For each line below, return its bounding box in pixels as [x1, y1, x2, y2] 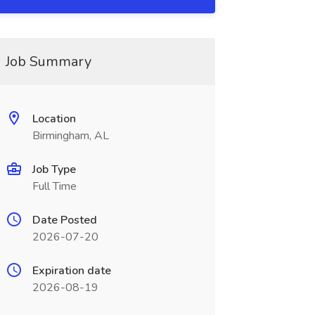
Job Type [32, 162, 76, 177]
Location [32, 111, 76, 127]
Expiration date [32, 263, 111, 278]
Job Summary [5, 52, 91, 71]
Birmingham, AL [32, 128, 109, 143]
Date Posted [32, 212, 97, 228]
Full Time [32, 179, 77, 194]
